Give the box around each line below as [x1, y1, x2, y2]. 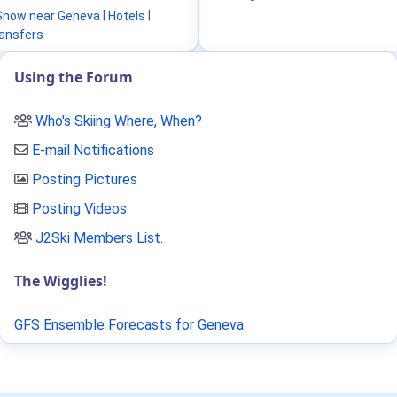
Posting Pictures [32, 171, 137, 188]
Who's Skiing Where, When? [35, 113, 202, 129]
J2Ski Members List [35, 230, 160, 246]
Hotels [108, 8, 145, 22]
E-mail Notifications [32, 142, 154, 159]
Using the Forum [14, 67, 133, 87]
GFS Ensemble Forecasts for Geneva [14, 316, 244, 333]
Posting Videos [32, 200, 127, 217]
